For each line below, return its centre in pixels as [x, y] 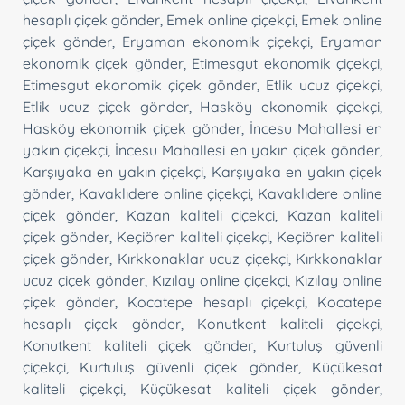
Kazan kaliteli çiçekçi [201, 215]
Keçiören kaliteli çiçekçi [193, 236]
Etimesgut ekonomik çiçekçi [286, 63]
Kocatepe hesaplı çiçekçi [216, 301]
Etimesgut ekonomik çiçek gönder [140, 85]
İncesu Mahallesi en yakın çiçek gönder [248, 150]
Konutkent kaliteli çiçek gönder [138, 345]
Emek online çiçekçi [231, 19]
